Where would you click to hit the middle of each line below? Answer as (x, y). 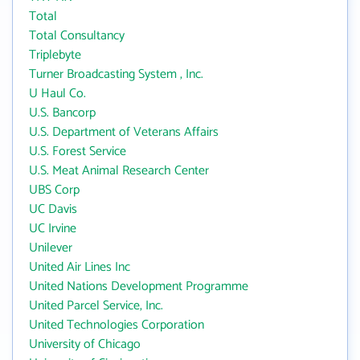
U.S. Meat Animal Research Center (119, 171)
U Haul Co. (57, 94)
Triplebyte (55, 55)
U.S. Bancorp (62, 113)
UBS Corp (54, 190)
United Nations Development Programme (139, 286)
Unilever (51, 248)
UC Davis (53, 209)
